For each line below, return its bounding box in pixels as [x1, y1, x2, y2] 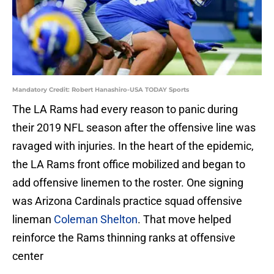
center [12, 250, 43, 263]
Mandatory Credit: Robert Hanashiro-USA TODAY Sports [12, 86, 189, 94]
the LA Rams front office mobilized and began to [12, 158, 245, 171]
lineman [12, 213, 54, 226]
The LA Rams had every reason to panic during [12, 103, 238, 116]
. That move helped [138, 213, 231, 226]
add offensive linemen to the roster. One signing [12, 176, 243, 190]
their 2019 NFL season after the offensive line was [12, 121, 256, 135]
